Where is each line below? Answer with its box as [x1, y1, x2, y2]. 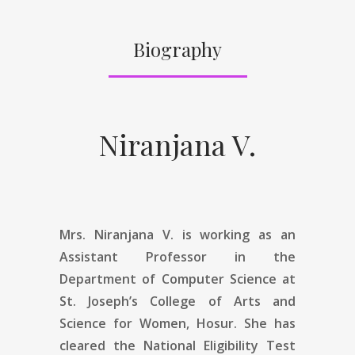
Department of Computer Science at [59, 269, 296, 288]
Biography [133, 36, 222, 62]
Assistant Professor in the [59, 247, 296, 265]
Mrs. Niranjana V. [59, 225, 174, 243]
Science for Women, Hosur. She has [59, 314, 296, 332]
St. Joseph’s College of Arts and [59, 292, 296, 310]
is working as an [173, 225, 296, 243]
